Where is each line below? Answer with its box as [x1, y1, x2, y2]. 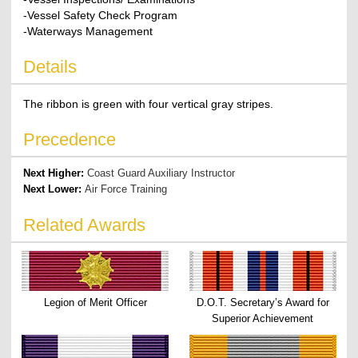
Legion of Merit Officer [43, 296, 147, 308]
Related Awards [23, 214, 146, 235]
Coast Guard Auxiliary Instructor [87, 166, 236, 179]
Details [23, 56, 78, 77]
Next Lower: [23, 182, 86, 195]
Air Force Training [85, 182, 168, 195]
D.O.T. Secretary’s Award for [196, 296, 329, 308]
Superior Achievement [212, 312, 314, 324]
